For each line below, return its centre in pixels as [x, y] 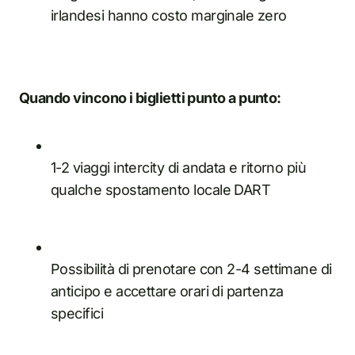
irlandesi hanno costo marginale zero [169, 15]
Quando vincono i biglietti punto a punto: [150, 97]
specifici [77, 313]
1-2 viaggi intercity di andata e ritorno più [179, 167]
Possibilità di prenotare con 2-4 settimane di [191, 269]
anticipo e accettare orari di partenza [167, 291]
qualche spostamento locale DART [161, 189]
